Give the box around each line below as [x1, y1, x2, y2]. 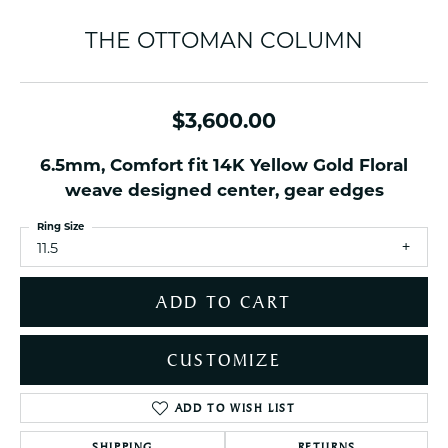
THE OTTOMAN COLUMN [85, 27, 363, 54]
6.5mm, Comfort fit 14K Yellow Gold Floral [40, 155, 408, 175]
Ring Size [37, 220, 84, 233]
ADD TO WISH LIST [174, 400, 296, 417]
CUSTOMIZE [166, 349, 282, 372]
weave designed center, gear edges [64, 180, 384, 200]
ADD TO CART [156, 291, 292, 314]
